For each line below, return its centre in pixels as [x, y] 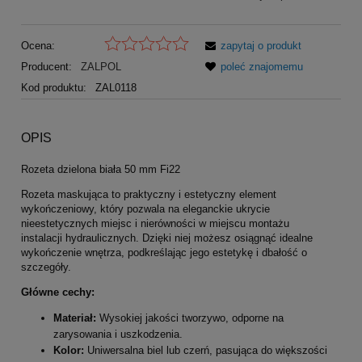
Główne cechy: [58, 293]
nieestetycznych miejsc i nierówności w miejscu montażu [155, 224]
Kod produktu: [54, 88]
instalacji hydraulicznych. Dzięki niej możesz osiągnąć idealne [167, 238]
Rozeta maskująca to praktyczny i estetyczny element [149, 195]
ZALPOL [101, 67]
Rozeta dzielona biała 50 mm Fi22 [101, 170]
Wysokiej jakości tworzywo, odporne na [190, 318]
